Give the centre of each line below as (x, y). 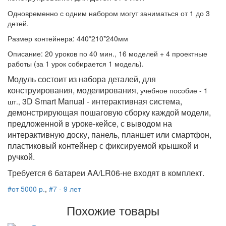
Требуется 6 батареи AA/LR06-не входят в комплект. (106, 173)
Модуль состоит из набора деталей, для (82, 79)
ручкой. (21, 156)
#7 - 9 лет (65, 188)
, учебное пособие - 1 (172, 90)
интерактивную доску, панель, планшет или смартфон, (109, 134)
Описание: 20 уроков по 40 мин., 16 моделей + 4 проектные (107, 53)
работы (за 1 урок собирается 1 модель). (76, 63)
